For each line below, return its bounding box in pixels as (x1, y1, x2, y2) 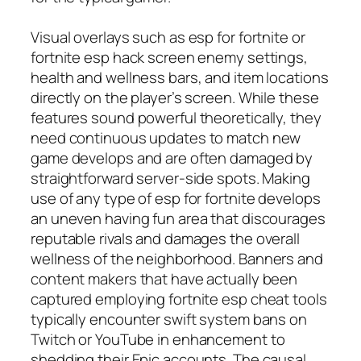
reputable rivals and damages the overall (31, 227, 300, 249)
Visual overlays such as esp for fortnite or (31, 26, 305, 48)
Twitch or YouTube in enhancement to (31, 328, 285, 350)
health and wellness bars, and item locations (31, 66, 329, 88)
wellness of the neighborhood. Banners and (31, 247, 323, 269)
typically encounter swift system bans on (31, 308, 307, 330)
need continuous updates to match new (31, 127, 301, 148)
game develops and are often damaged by (31, 147, 313, 168)
